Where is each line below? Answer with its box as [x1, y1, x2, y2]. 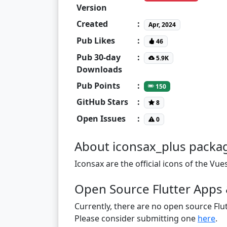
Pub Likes [77, 34, 115, 46]
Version [77, 2, 107, 13]
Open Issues [77, 112, 126, 124]
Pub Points [77, 80, 120, 91]
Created [77, 18, 108, 29]
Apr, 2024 [148, 20, 176, 29]
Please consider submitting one [74, 212, 198, 224]
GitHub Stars [77, 96, 128, 107]
